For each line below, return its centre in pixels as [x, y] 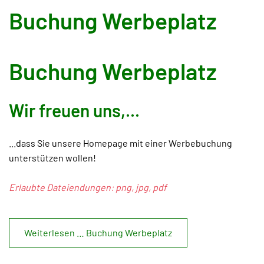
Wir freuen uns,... [74, 110]
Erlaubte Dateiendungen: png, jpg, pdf [88, 187]
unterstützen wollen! [52, 158]
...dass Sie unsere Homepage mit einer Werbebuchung [121, 143]
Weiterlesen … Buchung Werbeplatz [98, 232]
